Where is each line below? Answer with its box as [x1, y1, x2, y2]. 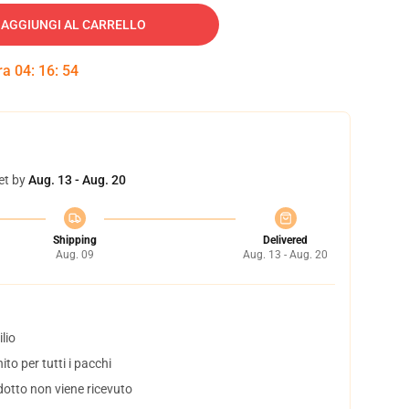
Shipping [52, 234, 97, 246]
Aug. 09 [55, 248, 94, 261]
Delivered [263, 234, 308, 246]
